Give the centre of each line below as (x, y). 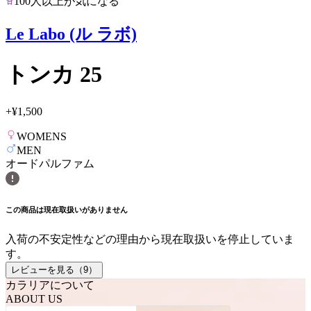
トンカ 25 (54, 75)
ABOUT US (34, 299)
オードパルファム (50, 163)
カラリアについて (50, 285)
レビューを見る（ (47, 269)
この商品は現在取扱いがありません (67, 209)
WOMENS (42, 136)
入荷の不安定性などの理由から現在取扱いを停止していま (150, 239)
